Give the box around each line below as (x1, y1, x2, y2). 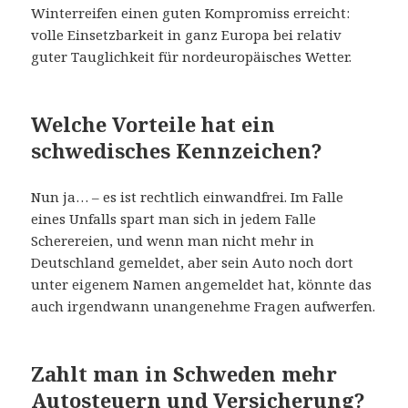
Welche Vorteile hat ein (31, 110, 276, 138)
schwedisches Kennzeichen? (31, 137, 323, 165)
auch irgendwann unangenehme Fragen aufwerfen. (31, 297, 376, 316)
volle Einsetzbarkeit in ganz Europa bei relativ (31, 25, 342, 45)
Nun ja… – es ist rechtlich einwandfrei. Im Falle (31, 188, 344, 207)
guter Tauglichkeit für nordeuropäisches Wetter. (31, 47, 352, 66)
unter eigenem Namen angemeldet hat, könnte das (31, 275, 372, 294)
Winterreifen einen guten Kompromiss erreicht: (31, 4, 351, 23)
